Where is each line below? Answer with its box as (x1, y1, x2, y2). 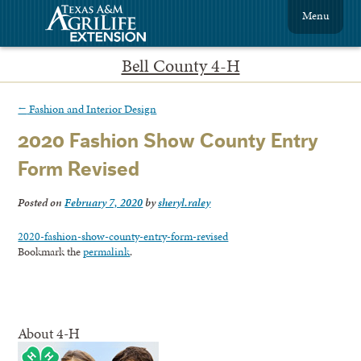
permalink (83, 243, 131, 260)
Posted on (18, 194, 65, 211)
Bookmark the (18, 243, 84, 260)
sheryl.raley (158, 194, 211, 211)
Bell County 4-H (121, 53, 240, 78)
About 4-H (18, 323, 81, 344)
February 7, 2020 (64, 194, 143, 211)
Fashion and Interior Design (27, 100, 157, 117)
